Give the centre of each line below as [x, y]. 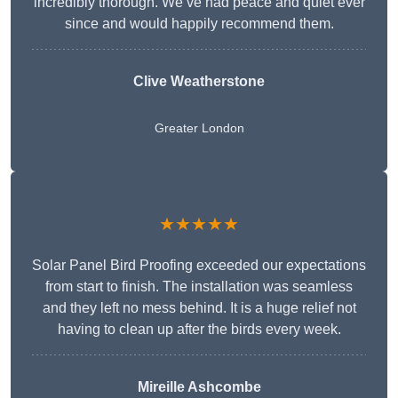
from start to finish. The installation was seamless [199, 287]
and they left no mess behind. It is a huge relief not [199, 308]
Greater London [199, 128]
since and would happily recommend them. [199, 24]
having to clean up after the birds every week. [199, 330]
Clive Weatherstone [199, 82]
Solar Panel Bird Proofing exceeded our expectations [199, 266]
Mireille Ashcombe [199, 387]
